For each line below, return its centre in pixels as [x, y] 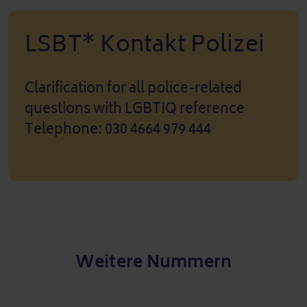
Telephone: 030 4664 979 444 [118, 129]
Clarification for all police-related [133, 88]
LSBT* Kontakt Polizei [145, 44]
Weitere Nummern [153, 261]
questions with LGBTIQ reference [135, 108]
